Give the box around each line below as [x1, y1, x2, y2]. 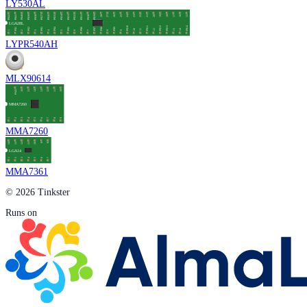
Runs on [5, 207, 37, 218]
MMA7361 [5, 166, 48, 177]
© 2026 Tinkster [5, 186, 70, 197]
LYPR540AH [5, 38, 58, 49]
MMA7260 [5, 126, 48, 137]
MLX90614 [5, 73, 51, 84]
